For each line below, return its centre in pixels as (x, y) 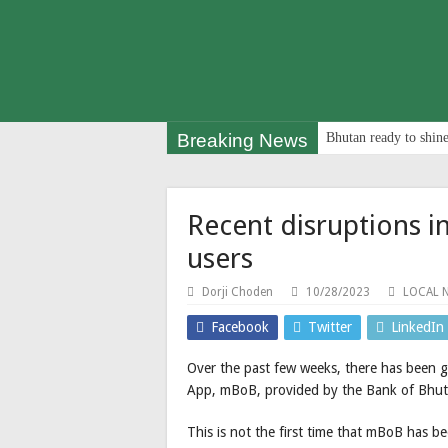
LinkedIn (417, 326)
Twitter (330, 326)
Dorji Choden (237, 291)
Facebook (240, 326)
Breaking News (242, 140)
